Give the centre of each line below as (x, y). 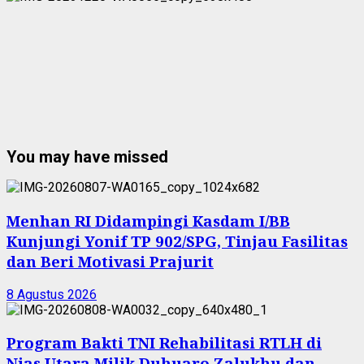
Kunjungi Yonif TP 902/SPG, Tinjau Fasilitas (177, 241)
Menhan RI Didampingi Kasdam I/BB (148, 221)
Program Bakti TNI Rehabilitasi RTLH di (164, 343)
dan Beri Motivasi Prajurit (110, 262)
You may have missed (87, 156)
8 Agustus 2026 (52, 294)
